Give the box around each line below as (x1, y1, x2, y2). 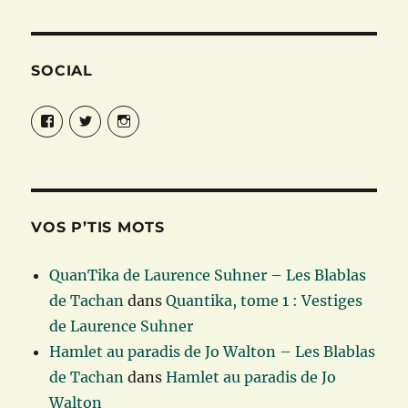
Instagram (129, 106, 187, 121)
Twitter (91, 106, 133, 121)
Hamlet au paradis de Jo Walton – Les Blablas (49, 342, 376, 362)
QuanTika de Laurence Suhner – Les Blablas (49, 266, 367, 285)
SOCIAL (31, 62, 93, 80)
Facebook (53, 106, 110, 121)
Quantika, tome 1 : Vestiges (166, 291, 363, 311)
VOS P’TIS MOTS (31, 219, 165, 237)
